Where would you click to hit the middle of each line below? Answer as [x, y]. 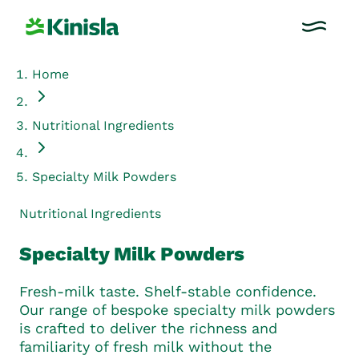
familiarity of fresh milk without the [145, 346]
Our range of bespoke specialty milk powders [177, 309]
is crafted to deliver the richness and [148, 328]
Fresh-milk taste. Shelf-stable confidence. [168, 291]
